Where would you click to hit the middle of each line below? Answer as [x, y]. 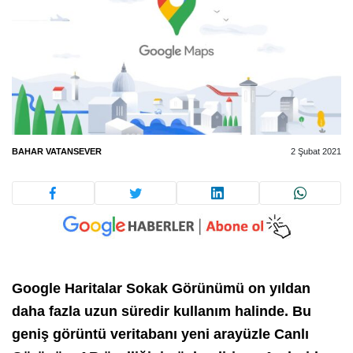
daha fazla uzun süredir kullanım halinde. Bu [162, 311]
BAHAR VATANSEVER [57, 152]
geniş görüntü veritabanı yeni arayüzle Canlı [160, 334]
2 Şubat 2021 [316, 152]
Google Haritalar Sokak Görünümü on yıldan [161, 288]
